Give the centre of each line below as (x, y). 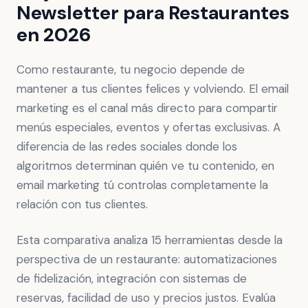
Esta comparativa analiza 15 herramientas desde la (150, 240)
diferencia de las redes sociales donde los (127, 146)
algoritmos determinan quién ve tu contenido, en (145, 166)
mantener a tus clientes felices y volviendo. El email (153, 89)
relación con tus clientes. (82, 204)
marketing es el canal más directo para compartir (147, 108)
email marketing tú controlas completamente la (142, 185)
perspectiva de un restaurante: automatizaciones (147, 259)
